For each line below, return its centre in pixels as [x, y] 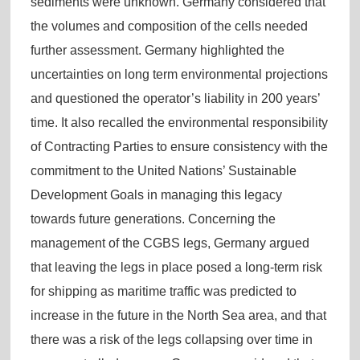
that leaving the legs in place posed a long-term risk [176, 267]
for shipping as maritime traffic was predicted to [163, 291]
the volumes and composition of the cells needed [169, 26]
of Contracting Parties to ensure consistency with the [179, 146]
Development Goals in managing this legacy [156, 194]
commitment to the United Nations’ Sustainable [163, 170]
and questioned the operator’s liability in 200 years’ [175, 98]
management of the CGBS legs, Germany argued [170, 243]
